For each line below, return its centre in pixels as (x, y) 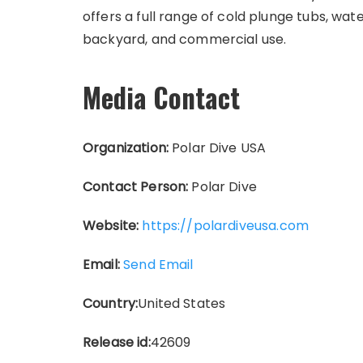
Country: (111, 303)
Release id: (117, 342)
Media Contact (161, 97)
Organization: (126, 147)
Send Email (158, 264)
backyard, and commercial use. (185, 39)
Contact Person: (136, 186)
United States (182, 303)
